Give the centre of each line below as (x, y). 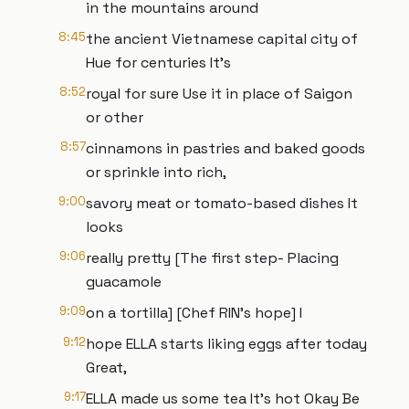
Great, (106, 367)
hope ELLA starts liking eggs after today (226, 344)
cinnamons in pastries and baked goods (225, 148)
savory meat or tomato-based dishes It (222, 203)
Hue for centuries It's (158, 63)
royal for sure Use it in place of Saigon (219, 94)
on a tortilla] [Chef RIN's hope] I (194, 313)
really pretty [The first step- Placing (212, 258)
